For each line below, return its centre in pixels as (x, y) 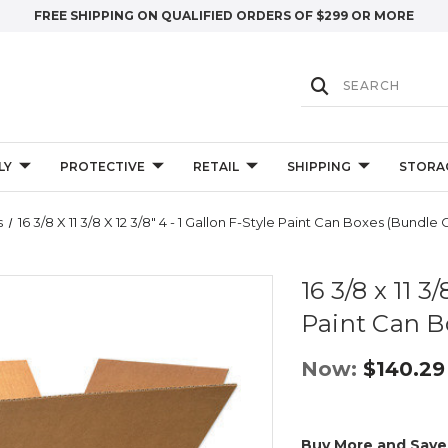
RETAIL (215, 166)
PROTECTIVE (102, 166)
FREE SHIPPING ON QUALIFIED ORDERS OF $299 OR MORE (224, 15)
